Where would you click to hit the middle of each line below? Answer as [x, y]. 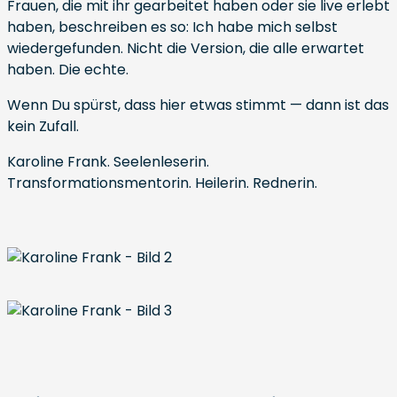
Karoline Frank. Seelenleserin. [108, 162]
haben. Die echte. [68, 70]
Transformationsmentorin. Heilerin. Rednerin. [162, 183]
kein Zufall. [43, 126]
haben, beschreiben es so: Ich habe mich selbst [172, 27]
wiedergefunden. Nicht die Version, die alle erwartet [186, 48]
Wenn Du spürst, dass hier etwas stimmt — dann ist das [198, 105]
